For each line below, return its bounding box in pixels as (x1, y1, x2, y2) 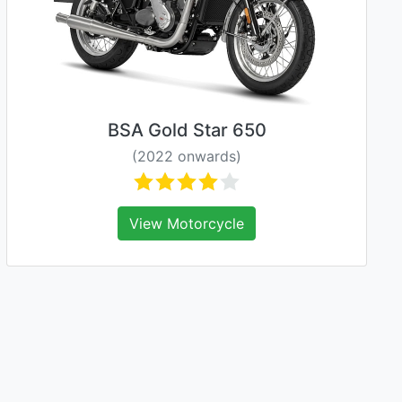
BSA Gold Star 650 (107, 119, 267, 141)
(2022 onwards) (132, 147, 241, 165)
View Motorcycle (129, 214, 244, 232)
